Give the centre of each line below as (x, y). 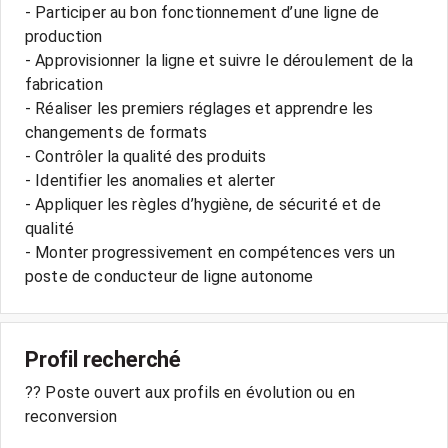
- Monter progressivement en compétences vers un (210, 252)
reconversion (71, 416)
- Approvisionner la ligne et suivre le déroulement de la (219, 60)
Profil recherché (103, 359)
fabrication (64, 84)
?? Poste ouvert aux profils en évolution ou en (190, 392)
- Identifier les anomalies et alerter (150, 180)
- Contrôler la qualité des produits (146, 156)
